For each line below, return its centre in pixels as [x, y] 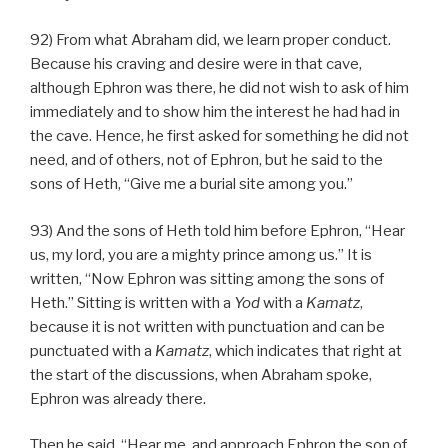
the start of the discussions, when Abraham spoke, [201, 374]
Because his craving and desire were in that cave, [196, 64]
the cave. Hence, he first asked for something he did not [219, 136]
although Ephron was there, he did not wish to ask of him [219, 88]
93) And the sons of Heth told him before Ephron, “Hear [217, 230]
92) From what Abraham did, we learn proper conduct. [210, 40]
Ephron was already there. [118, 398]
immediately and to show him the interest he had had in [215, 112]
